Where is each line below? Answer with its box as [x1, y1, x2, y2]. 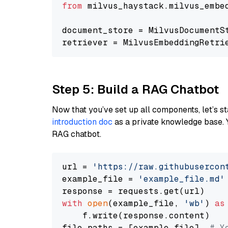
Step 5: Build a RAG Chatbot [52, 81, 219, 97]
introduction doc [52, 117, 112, 127]
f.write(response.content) [62, 210, 210, 221]
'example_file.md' [138, 174, 225, 184]
